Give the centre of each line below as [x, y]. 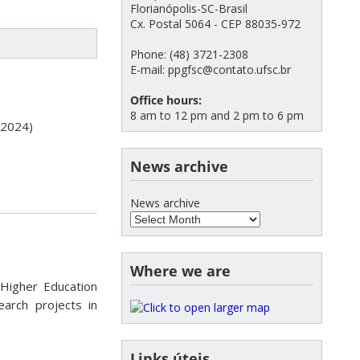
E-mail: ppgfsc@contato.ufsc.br [211, 70]
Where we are [180, 271]
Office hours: [166, 100]
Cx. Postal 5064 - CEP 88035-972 [215, 24]
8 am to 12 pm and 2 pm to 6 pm [217, 115]
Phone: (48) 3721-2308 [189, 54]
